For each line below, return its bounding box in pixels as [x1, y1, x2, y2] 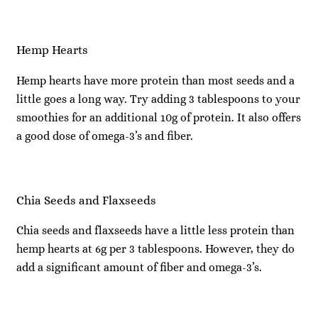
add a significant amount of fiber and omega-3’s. [16, 261, 262, 275]
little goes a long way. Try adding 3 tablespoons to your [16, 92, 300, 106]
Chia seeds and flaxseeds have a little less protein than [16, 224, 295, 238]
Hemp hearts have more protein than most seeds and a [16, 74, 295, 88]
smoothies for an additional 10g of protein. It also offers [16, 111, 301, 125]
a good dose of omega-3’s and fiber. [16, 129, 193, 143]
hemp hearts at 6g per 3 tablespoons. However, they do [16, 242, 295, 256]
